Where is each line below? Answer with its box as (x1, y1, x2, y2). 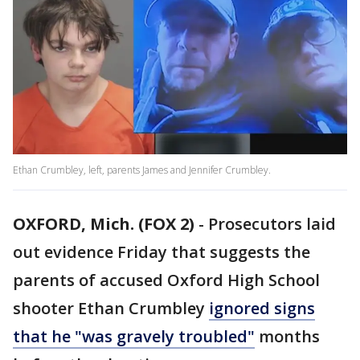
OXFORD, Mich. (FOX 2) (13, 213, 194, 235)
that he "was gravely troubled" (13, 325, 255, 348)
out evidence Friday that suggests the (13, 241, 310, 264)
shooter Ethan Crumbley (13, 297, 209, 320)
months (255, 325, 320, 348)
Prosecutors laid (208, 213, 336, 235)
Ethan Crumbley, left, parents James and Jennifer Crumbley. (13, 163, 271, 178)
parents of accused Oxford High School (13, 269, 320, 292)
